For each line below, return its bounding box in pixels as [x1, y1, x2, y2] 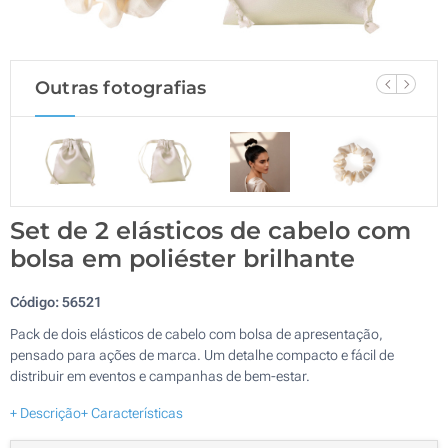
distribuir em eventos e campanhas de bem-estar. [10, 367, 310, 384]
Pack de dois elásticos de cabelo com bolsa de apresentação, [10, 325, 383, 342]
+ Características [81, 404, 183, 421]
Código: [10, 293, 62, 310]
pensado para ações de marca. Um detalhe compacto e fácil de [10, 346, 394, 363]
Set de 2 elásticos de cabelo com [10, 215, 411, 245]
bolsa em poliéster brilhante [10, 243, 355, 273]
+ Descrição [10, 404, 81, 421]
